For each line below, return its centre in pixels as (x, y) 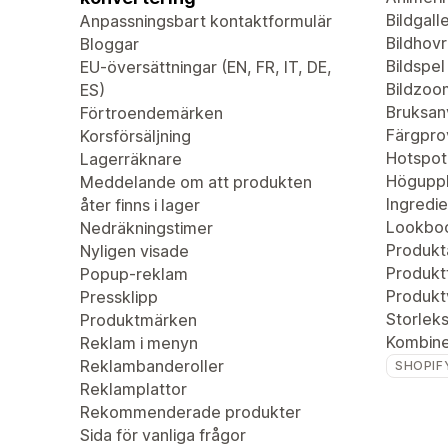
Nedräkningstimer (146, 228)
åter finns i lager (140, 205)
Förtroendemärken (151, 113)
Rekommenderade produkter (190, 412)
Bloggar (109, 44)
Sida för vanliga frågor (163, 435)
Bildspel (415, 66)
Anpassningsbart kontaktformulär (206, 21)
